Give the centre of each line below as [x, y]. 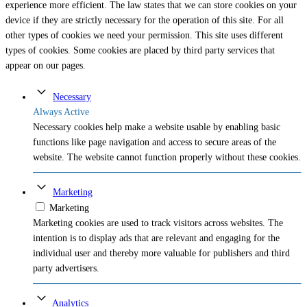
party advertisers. [66, 269]
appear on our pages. [46, 66]
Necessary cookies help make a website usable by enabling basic [157, 127]
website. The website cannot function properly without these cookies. [167, 158]
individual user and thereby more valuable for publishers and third [161, 254]
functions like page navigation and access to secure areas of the [155, 143]
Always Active [61, 112]
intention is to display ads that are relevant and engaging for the [156, 238]
